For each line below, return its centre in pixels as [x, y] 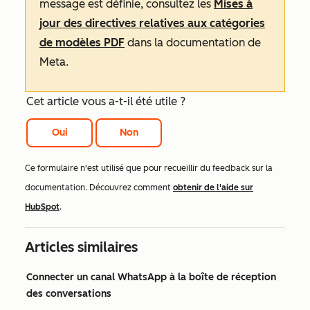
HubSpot [42, 207]
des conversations [69, 294]
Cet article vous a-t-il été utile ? [106, 101]
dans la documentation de [193, 43]
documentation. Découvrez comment [99, 188]
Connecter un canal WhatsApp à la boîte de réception [151, 277]
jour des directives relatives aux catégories [152, 23]
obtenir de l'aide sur [213, 188]
